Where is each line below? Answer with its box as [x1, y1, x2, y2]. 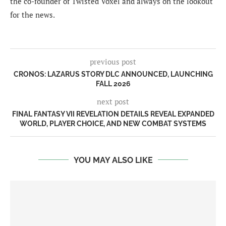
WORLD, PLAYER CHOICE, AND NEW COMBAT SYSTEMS [20, 119, 206, 128]
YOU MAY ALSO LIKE [73, 155, 153, 165]
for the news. [10, 9, 55, 20]
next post [97, 96, 129, 106]
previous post [90, 56, 136, 67]
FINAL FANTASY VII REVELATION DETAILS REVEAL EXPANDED [12, 109, 214, 118]
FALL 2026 [95, 79, 131, 88]
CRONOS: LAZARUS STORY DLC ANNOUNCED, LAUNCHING [13, 70, 213, 78]
